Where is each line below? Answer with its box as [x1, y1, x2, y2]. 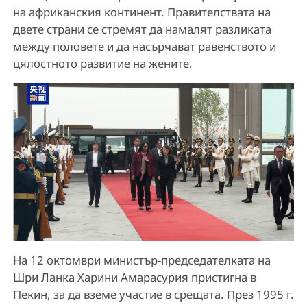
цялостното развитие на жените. [12, 56, 193, 72]
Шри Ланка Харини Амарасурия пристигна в [12, 269, 256, 285]
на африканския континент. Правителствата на [12, 4, 271, 21]
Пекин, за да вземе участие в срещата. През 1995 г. [12, 286, 294, 302]
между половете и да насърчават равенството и [12, 38, 276, 55]
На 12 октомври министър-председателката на [12, 251, 271, 268]
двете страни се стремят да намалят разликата [12, 21, 271, 38]
